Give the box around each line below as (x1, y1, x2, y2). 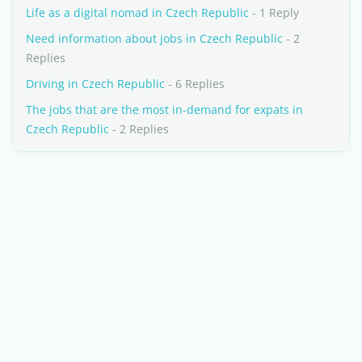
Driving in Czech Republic (26, 76, 165, 91)
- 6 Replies (165, 76, 225, 91)
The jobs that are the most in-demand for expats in (26, 102, 303, 117)
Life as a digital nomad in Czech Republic (26, 5, 249, 20)
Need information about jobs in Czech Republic (26, 31, 283, 46)
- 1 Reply (249, 5, 299, 20)
